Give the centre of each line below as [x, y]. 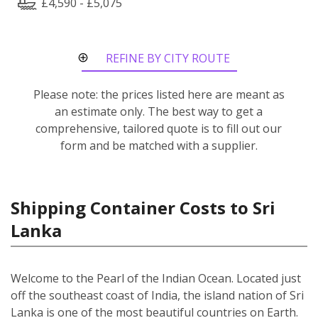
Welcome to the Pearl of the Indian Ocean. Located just [156, 278]
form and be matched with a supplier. [159, 145]
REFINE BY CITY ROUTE [168, 58]
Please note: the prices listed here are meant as [159, 94]
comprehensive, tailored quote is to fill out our [159, 128]
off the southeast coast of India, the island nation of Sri [157, 295]
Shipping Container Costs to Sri [143, 207]
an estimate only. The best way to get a [159, 111]
